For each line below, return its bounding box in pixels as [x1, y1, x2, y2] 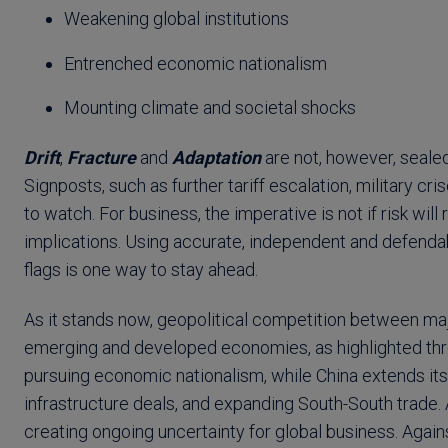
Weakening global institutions [64, 7, 289, 29]
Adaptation [172, 147, 261, 169]
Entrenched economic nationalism [64, 52, 327, 74]
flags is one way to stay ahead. [24, 259, 258, 281]
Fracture [67, 147, 136, 169]
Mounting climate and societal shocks [64, 97, 356, 119]
